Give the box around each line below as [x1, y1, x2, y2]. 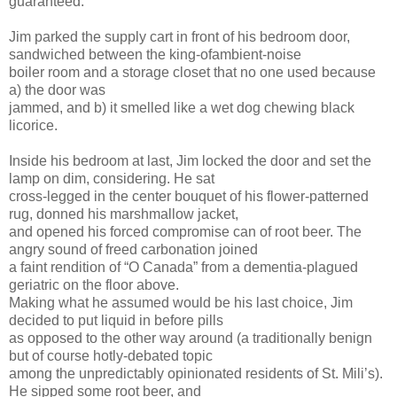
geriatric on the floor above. [9, 276, 179, 292]
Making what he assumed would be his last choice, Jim [9, 294, 353, 310]
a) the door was [9, 82, 105, 97]
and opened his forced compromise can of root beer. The [9, 223, 362, 239]
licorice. [9, 117, 58, 133]
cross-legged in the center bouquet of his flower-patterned [9, 188, 369, 204]
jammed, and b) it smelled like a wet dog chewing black [9, 99, 354, 115]
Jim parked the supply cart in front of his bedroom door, [9, 28, 350, 44]
